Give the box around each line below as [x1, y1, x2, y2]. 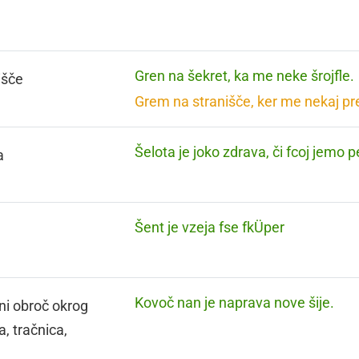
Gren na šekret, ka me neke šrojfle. [135, 67, 355, 84]
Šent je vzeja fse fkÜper [135, 219, 285, 236]
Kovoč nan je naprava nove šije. [135, 294, 335, 311]
